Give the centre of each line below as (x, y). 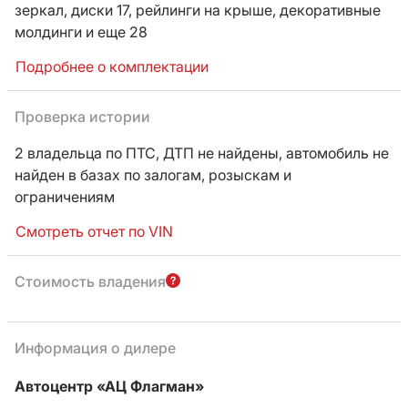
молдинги (48, 32)
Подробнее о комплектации (112, 66)
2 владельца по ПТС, (89, 153)
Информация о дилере (95, 348)
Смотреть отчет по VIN (94, 231)
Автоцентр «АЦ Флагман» (109, 386)
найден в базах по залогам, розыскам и (153, 175)
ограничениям (65, 197)
